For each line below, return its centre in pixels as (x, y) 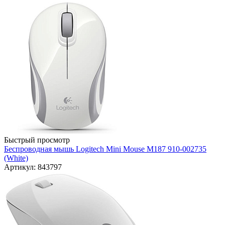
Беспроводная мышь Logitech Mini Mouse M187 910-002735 (105, 149)
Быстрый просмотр (37, 140)
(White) (16, 158)
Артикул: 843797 (33, 167)
